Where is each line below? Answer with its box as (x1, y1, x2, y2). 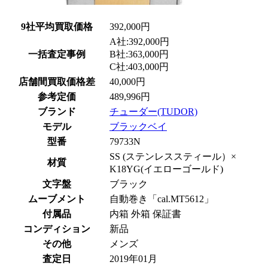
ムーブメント (28, 194, 86, 204)
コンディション (23, 224, 90, 234)
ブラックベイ (109, 121, 167, 132)
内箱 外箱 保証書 (109, 209, 181, 219)
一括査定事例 (28, 49, 86, 59)
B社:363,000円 (109, 49, 169, 59)
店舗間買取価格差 (19, 77, 95, 87)
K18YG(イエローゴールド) (109, 164, 223, 174)
